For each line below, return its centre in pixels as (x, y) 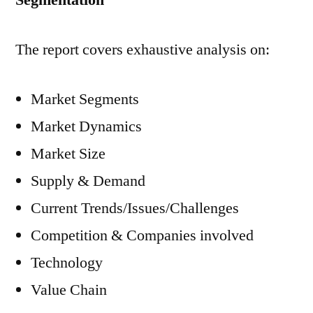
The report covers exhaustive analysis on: (143, 50)
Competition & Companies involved (142, 235)
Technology (67, 263)
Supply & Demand (88, 181)
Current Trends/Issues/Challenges (135, 208)
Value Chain (69, 290)
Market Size (68, 154)
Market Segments (85, 99)
